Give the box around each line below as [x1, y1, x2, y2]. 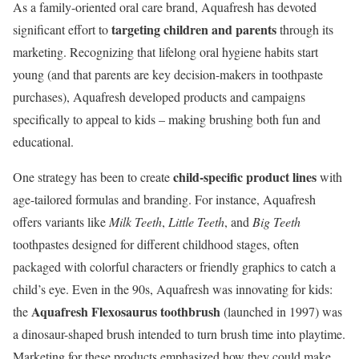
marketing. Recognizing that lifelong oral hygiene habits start [13, 42, 318, 60]
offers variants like [13, 212, 109, 230]
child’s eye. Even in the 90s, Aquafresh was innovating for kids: [13, 280, 333, 297]
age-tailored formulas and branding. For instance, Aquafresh [13, 190, 316, 208]
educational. [13, 132, 74, 150]
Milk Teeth [109, 212, 162, 230]
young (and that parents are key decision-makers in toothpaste [13, 65, 323, 83]
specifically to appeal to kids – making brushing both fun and [13, 110, 321, 127]
